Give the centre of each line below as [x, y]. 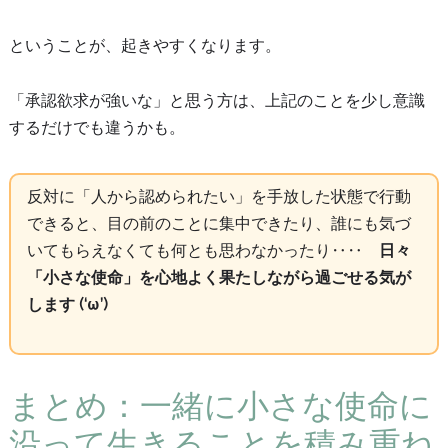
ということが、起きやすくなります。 [144, 46]
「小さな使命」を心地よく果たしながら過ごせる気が [218, 277]
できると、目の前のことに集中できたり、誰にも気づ [218, 223]
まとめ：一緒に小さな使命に [220, 405]
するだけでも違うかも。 [96, 127]
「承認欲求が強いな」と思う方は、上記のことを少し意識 [216, 100]
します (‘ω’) [67, 304]
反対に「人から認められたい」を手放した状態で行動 [218, 196]
